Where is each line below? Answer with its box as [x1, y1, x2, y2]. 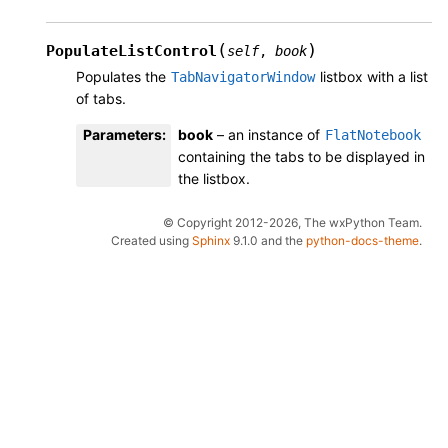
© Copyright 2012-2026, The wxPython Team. [163, 215, 422, 231]
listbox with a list [316, 68, 428, 86]
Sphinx [192, 233, 230, 249]
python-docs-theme [306, 233, 419, 249]
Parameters [83, 126, 162, 144]
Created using [111, 233, 192, 249]
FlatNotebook [325, 127, 421, 144]
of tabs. [76, 90, 126, 108]
